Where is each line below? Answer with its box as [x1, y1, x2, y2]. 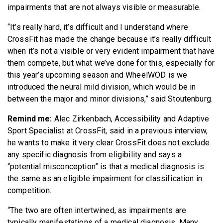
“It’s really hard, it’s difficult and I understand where [7, 22, 188, 32]
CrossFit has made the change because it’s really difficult [7, 34, 212, 44]
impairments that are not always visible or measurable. [7, 2, 203, 12]
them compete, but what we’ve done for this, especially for [7, 58, 215, 68]
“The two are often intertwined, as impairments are [7, 205, 187, 215]
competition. [7, 185, 54, 195]
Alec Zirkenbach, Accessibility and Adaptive [52, 113, 210, 123]
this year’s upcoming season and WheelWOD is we [7, 70, 188, 80]
